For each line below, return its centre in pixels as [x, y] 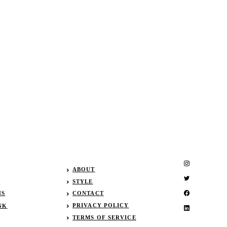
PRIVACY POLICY [101, 205]
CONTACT [88, 193]
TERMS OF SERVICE [104, 217]
